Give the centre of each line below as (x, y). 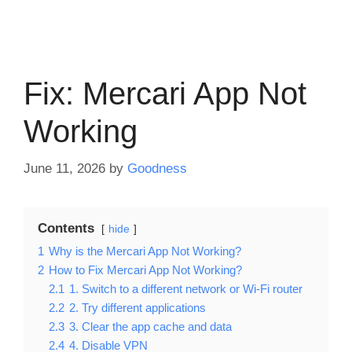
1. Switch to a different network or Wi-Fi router (186, 288)
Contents (66, 228)
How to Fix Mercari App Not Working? (145, 269)
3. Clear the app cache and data (150, 326)
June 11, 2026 (64, 168)
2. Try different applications (137, 307)
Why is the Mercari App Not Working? (145, 251)
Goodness (157, 168)
